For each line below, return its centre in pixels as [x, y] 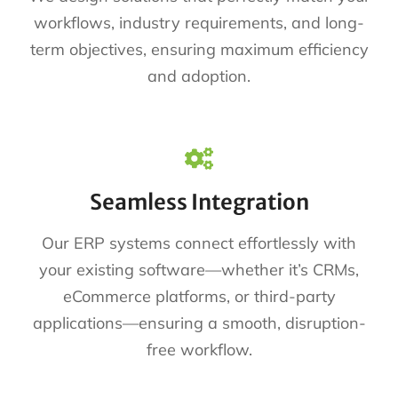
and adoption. [199, 76]
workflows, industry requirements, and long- [199, 23]
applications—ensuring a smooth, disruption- [199, 323]
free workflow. [199, 350]
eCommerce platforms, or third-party [199, 297]
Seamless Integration [199, 203]
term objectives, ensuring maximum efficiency [199, 50]
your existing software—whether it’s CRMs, [199, 270]
